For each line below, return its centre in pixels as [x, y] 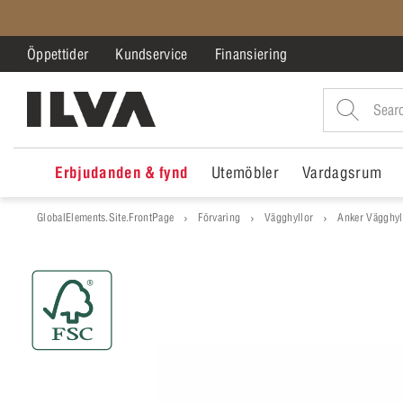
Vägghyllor [289, 217]
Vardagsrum [342, 173]
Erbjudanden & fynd [122, 173]
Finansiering [251, 54]
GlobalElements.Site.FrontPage [106, 217]
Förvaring [219, 217]
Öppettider [58, 54]
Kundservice [152, 54]
